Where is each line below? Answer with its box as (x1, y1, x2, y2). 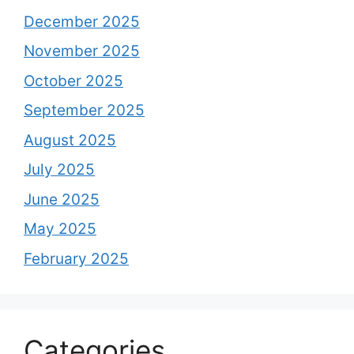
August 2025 (24, 130, 116, 149)
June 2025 (24, 190, 100, 209)
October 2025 (24, 71, 123, 90)
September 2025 (24, 101, 145, 120)
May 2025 (24, 220, 96, 239)
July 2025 (24, 160, 95, 179)
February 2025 (24, 249, 129, 268)
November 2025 (24, 42, 140, 61)
